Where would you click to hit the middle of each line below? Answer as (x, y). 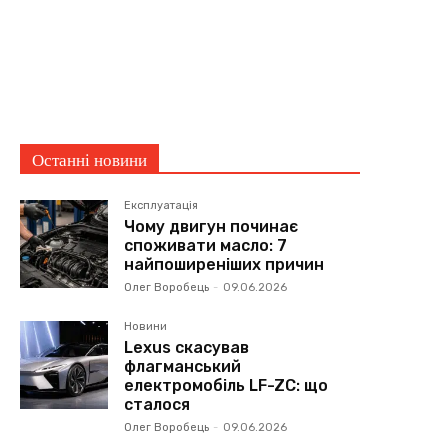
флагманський (183, 366)
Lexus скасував (187, 347)
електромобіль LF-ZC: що (226, 385)
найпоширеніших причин (224, 264)
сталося (157, 404)
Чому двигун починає (211, 226)
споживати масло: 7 (206, 245)
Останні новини (89, 159)
